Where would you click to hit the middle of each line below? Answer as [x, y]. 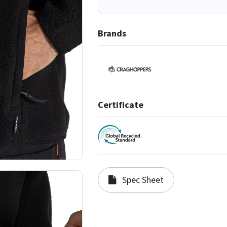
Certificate [121, 105]
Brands [112, 33]
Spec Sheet [142, 180]
